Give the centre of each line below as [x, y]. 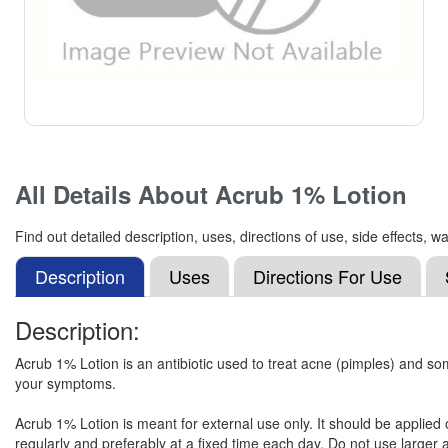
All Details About [115, 194]
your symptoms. [65, 383]
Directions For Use [327, 276]
